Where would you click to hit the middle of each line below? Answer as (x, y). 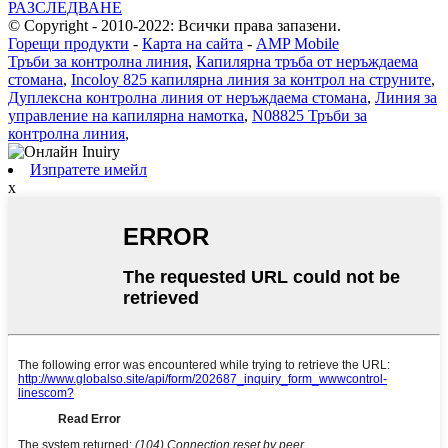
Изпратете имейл (88, 169)
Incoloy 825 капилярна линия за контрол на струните (251, 79)
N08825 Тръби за (309, 115)
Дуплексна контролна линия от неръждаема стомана (187, 97)
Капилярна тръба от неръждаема (307, 61)
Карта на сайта (192, 43)
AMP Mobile (297, 43)
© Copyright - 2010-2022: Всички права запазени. (174, 25)
